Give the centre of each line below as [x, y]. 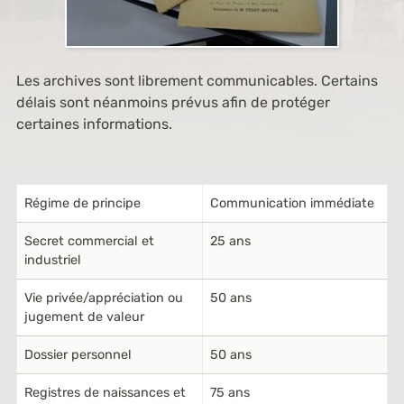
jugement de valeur [84, 317]
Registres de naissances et [105, 393]
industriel [52, 260]
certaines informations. [94, 124]
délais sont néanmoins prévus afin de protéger [173, 102]
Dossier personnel [78, 355]
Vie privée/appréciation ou [103, 298]
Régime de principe [82, 203]
